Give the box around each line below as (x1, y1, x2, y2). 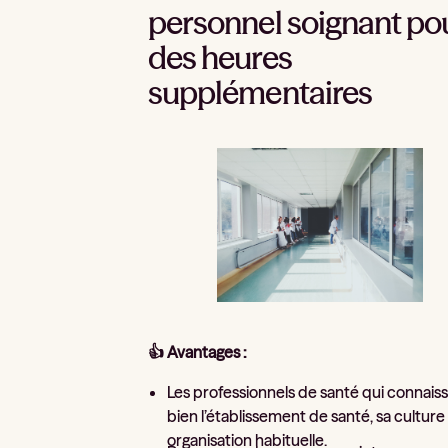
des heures (148, 38, 292, 78)
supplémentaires (148, 73, 372, 113)
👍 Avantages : (148, 342, 248, 363)
